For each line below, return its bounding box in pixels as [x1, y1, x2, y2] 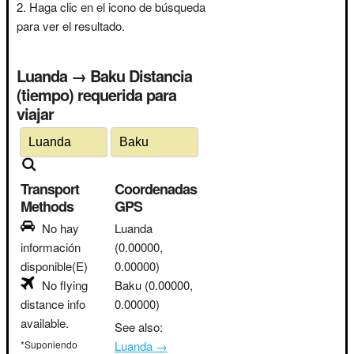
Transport [21, 179, 79, 199]
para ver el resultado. [17, 17, 125, 34]
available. [21, 314, 69, 331]
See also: [114, 318, 163, 335]
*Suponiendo [21, 337, 77, 351]
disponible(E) [21, 258, 88, 274]
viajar [17, 102, 54, 125]
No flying [42, 277, 88, 293]
